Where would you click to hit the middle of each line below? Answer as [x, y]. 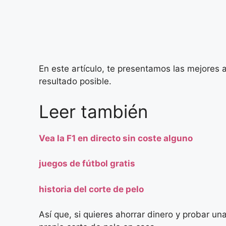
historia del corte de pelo [91, 189]
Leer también [93, 111]
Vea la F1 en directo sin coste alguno [116, 138]
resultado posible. [76, 81]
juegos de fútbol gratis [87, 164]
